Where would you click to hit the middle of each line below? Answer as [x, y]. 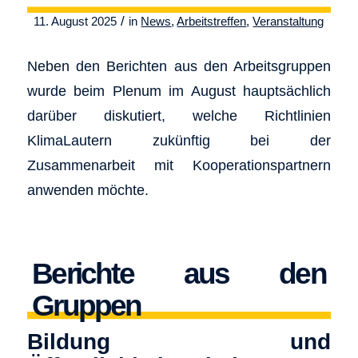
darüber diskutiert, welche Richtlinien [179, 115]
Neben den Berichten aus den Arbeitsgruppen [179, 66]
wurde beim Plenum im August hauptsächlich [179, 90]
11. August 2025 [76, 22]
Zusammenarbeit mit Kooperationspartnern [179, 165]
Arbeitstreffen [212, 22]
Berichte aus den [179, 274]
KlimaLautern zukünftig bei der [179, 140]
